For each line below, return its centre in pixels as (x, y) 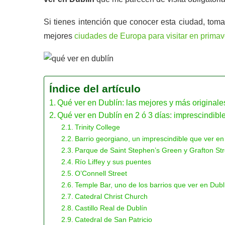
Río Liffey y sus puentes (113, 162)
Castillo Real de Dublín (111, 208)
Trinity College (97, 127)
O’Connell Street (101, 173)
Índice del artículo (95, 89)
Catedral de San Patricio (113, 219)
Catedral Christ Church (111, 196)
